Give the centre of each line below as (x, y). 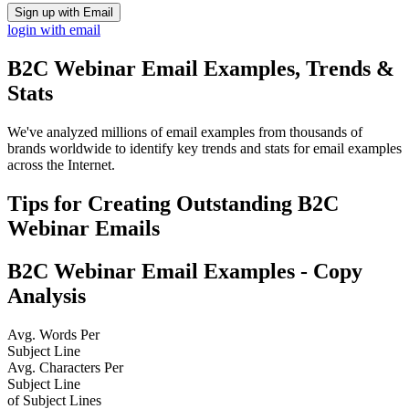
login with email (54, 30)
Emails (125, 229)
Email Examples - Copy (249, 271)
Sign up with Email (64, 13)
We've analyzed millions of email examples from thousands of (185, 132)
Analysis (47, 295)
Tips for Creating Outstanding (152, 204)
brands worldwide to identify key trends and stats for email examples (204, 149)
